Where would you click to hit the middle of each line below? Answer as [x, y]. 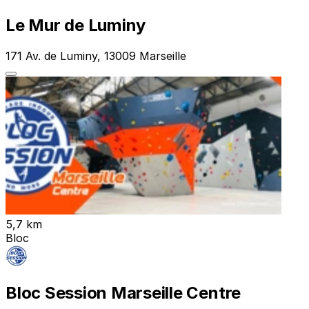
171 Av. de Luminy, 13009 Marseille [96, 56]
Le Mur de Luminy [76, 25]
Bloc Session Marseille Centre [123, 293]
